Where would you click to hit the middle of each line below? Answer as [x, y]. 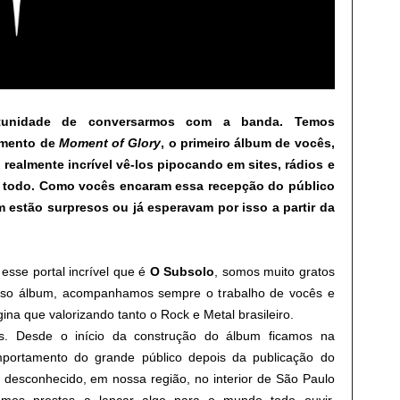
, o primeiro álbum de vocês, [248, 143]
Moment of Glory [110, 143]
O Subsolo [182, 271]
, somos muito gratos [275, 271]
